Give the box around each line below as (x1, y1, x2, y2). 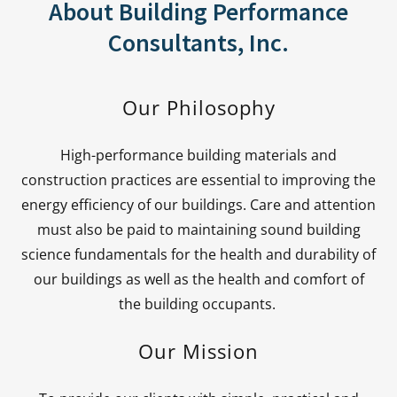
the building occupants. (118, 294, 279, 314)
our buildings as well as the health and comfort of (33, 269, 364, 289)
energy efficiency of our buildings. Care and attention (21, 195, 376, 214)
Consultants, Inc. (108, 27, 289, 58)
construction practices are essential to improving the (21, 170, 376, 190)
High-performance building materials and (60, 145, 337, 165)
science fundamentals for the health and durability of (21, 245, 376, 264)
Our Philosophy (121, 94, 276, 121)
